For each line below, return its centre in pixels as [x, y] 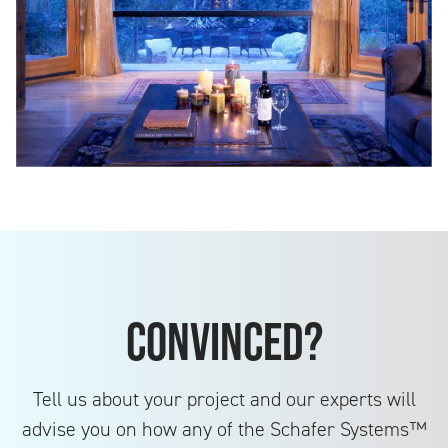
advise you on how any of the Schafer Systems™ [224, 429]
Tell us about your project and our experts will [224, 399]
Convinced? [224, 342]
